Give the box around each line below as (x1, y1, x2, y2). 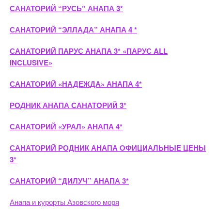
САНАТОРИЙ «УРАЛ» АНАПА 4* (10, 121, 123, 132)
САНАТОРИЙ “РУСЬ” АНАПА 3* (10, 3, 123, 14)
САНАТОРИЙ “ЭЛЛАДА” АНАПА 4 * (10, 24, 137, 35)
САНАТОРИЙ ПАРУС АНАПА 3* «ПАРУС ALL (10, 46, 168, 56)
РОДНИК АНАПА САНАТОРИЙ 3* (10, 100, 126, 110)
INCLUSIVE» (10, 57, 52, 68)
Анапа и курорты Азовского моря (10, 197, 119, 207)
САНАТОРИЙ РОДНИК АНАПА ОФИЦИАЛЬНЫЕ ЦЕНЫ (10, 142, 206, 153)
